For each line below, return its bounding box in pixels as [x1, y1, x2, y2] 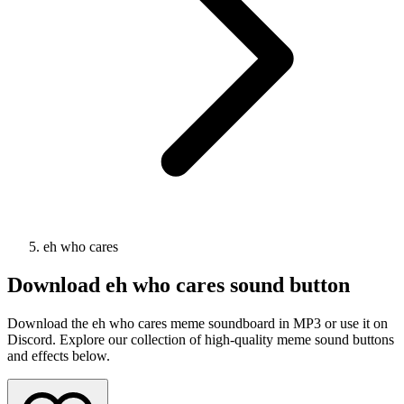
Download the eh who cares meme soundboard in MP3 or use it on [7, 315, 388, 331]
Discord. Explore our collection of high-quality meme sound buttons [7, 331, 394, 347]
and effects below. [7, 347, 110, 363]
